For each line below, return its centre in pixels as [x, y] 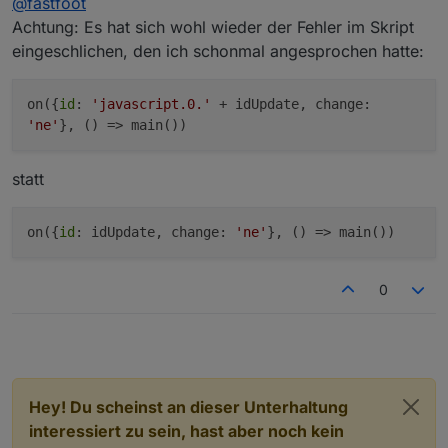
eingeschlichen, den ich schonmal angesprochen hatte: [218, 50]
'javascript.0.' [151, 103]
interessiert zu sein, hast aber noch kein [186, 430]
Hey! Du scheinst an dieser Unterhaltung [188, 406]
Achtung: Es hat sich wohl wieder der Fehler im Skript [213, 26]
